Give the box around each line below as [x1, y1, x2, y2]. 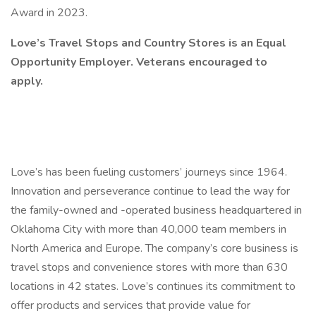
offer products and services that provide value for [11, 298, 250, 313]
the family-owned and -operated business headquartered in [11, 202, 302, 218]
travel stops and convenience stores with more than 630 [11, 260, 288, 275]
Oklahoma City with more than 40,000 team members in [11, 221, 286, 237]
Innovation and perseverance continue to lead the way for [11, 183, 290, 199]
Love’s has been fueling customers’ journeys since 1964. [11, 164, 287, 180]
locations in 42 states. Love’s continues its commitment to [11, 279, 296, 294]
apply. [11, 73, 47, 89]
